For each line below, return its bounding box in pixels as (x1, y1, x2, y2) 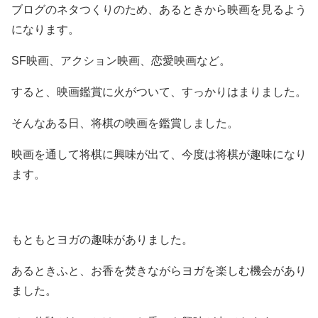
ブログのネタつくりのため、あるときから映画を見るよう (11, 4, 307, 16)
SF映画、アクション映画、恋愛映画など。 (11, 55, 231, 67)
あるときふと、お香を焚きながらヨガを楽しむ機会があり (11, 265, 307, 277)
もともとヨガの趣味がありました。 (11, 234, 193, 246)
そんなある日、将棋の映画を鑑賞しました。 (11, 117, 238, 129)
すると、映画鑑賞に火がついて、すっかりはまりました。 (11, 86, 307, 98)
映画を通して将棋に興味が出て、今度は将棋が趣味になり (11, 148, 307, 160)
